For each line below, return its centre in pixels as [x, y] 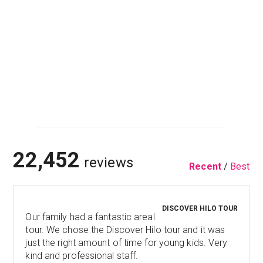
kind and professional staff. [82, 255]
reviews [107, 162]
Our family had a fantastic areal [90, 217]
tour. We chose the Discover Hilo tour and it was [125, 230]
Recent [205, 166]
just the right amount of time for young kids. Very [127, 242]
